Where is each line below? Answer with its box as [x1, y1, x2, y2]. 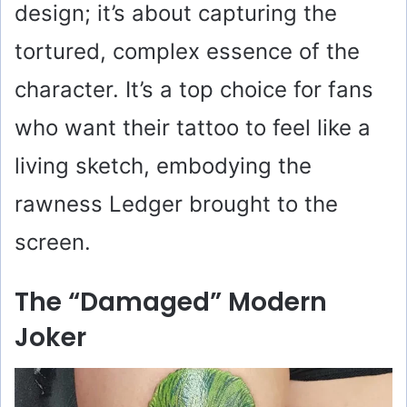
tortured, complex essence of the [15, 38, 360, 65]
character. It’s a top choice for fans [15, 76, 373, 104]
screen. [15, 229, 91, 256]
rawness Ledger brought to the [15, 191, 338, 218]
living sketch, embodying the [15, 153, 312, 180]
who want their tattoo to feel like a [15, 114, 371, 142]
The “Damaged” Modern [15, 284, 327, 321]
